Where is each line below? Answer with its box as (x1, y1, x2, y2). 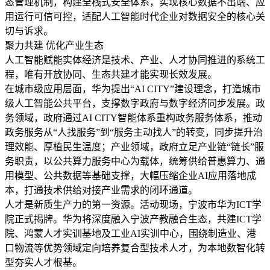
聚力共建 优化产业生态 (5, 40, 104, 51)
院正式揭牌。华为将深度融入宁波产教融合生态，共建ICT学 (5, 214, 262, 225)
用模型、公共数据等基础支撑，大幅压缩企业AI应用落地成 (5, 171, 256, 181)
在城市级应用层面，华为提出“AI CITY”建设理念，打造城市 (5, 84, 261, 95)
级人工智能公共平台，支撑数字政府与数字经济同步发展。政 (5, 98, 265, 109)
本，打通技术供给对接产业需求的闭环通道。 (5, 185, 198, 196)
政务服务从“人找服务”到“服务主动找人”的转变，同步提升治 (5, 127, 263, 138)
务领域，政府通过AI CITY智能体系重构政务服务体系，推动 (5, 113, 262, 124)
